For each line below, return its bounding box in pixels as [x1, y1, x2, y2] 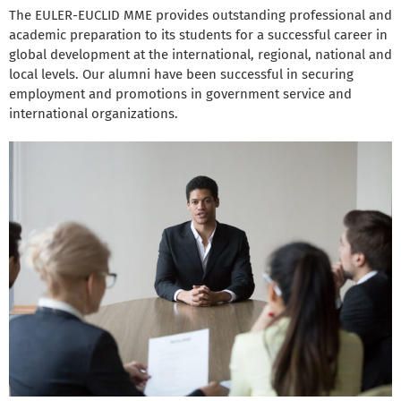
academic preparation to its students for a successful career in [9, 26, 388, 43]
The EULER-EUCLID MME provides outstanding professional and [9, 6, 392, 23]
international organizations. [9, 105, 178, 122]
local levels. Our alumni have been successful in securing [9, 65, 354, 82]
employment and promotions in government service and [9, 85, 352, 102]
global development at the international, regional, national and [9, 46, 392, 63]
